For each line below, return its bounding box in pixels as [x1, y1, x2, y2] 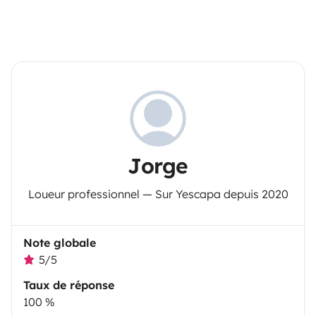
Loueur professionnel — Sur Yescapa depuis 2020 [28, 186, 288, 201]
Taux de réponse [23, 277, 114, 292]
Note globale [23, 235, 96, 250]
